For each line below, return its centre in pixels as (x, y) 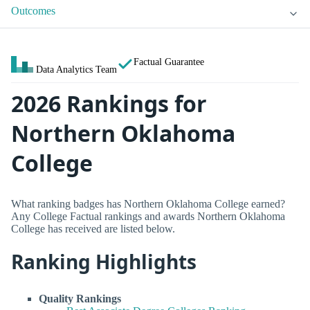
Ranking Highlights (104, 262)
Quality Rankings (80, 298)
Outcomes (33, 11)
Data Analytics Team (76, 70)
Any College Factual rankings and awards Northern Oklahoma (148, 216)
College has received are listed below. (93, 228)
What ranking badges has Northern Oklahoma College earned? (148, 203)
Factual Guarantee (169, 62)
